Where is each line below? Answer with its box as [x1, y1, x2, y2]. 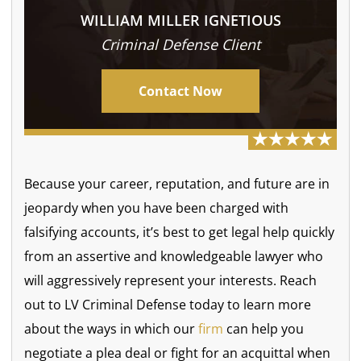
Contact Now [139, 81, 222, 100]
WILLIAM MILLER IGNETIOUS [80, 10, 281, 30]
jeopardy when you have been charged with [24, 198, 289, 217]
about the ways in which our [24, 319, 199, 338]
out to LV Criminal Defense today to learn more [24, 295, 312, 313]
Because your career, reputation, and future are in [24, 174, 330, 193]
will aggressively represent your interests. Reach [24, 271, 317, 289]
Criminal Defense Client [101, 34, 260, 54]
